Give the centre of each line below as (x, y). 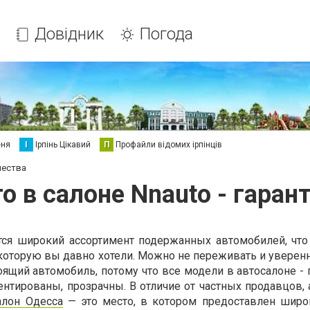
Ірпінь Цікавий (63, 145)
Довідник (70, 34)
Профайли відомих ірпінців (169, 145)
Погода (167, 34)
